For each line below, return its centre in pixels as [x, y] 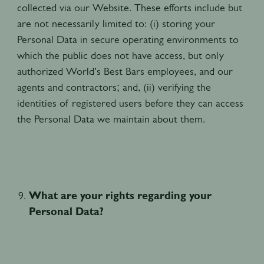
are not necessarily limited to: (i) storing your [116, 23]
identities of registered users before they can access [130, 103]
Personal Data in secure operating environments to [128, 39]
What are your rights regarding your [120, 195]
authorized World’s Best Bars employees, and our [125, 71]
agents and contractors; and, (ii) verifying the [114, 87]
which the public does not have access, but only [120, 55]
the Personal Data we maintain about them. [112, 119]
